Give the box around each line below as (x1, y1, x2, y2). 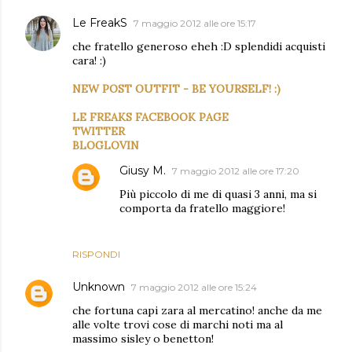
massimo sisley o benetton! (72, 332, 214, 346)
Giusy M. (119, 163, 166, 178)
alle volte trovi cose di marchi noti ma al (72, 317, 283, 332)
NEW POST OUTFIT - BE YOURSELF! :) (72, 82, 280, 96)
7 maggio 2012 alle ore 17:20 (172, 165, 299, 177)
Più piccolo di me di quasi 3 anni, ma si (119, 187, 317, 201)
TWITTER (72, 124, 125, 138)
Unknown (72, 280, 125, 294)
